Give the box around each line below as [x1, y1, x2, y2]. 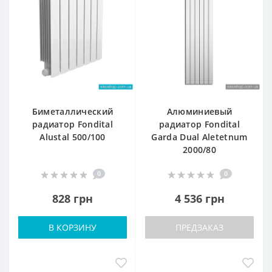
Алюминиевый [166, 105, 233, 117]
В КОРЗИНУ [49, 221, 97, 233]
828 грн [52, 191, 93, 206]
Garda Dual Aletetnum [151, 131, 248, 143]
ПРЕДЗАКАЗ [175, 221, 223, 233]
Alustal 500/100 [39, 131, 106, 143]
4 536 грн [174, 191, 225, 206]
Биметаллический [32, 105, 114, 117]
